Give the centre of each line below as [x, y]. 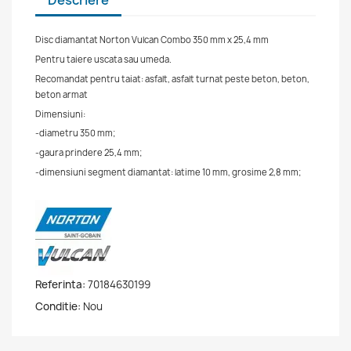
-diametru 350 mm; [75, 133]
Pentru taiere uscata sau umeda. [105, 59]
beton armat [62, 94]
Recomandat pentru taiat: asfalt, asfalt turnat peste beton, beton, [172, 78]
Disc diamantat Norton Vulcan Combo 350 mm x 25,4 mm [152, 40]
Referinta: [60, 284]
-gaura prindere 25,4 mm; [89, 153]
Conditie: [58, 306]
